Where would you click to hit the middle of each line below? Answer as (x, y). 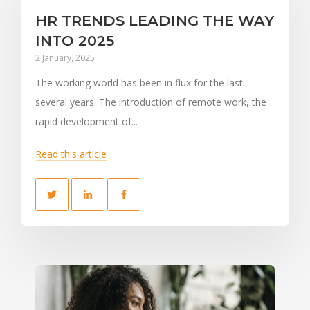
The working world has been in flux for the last (139, 82)
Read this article (71, 154)
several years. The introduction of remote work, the (151, 102)
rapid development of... (86, 121)
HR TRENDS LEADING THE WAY (155, 20)
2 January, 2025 (65, 57)
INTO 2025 (75, 40)
